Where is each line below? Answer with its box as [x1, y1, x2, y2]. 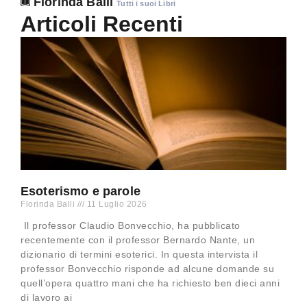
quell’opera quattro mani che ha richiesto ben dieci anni [21, 278, 280, 289]
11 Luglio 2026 [84, 199, 147, 210]
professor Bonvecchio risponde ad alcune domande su [21, 263, 274, 275]
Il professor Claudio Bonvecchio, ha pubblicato [21, 220, 241, 232]
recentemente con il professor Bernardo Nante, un [21, 234, 255, 246]
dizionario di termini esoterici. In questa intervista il [21, 249, 258, 260]
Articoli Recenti [21, 12, 183, 37]
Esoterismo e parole [21, 184, 140, 199]
